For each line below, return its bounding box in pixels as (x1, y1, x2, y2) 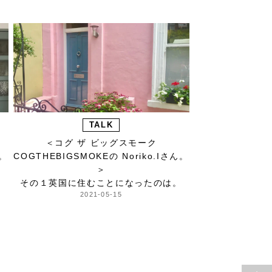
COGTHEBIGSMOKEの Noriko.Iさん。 (13, 151, 189, 161)
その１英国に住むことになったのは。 (20, 178, 182, 188)
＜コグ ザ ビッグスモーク (45, 138, 157, 148)
